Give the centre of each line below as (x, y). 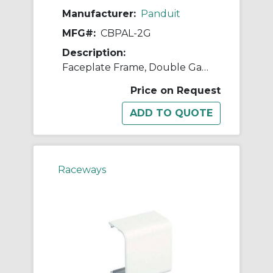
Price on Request (175, 90)
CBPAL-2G (126, 33)
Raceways (82, 169)
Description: (94, 52)
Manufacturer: (99, 13)
